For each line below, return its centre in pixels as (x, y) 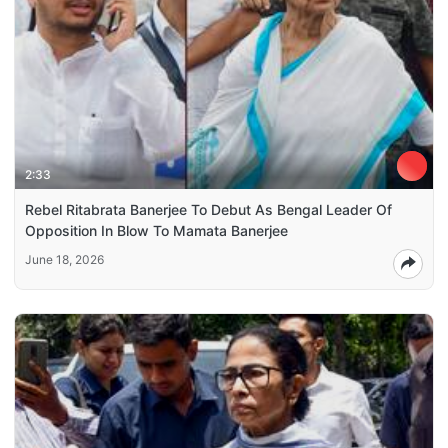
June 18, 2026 (64, 259)
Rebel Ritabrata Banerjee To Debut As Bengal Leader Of (208, 209)
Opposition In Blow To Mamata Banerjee (156, 230)
